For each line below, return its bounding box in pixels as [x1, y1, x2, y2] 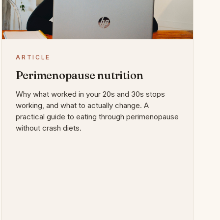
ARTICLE [16, 53, 51, 61]
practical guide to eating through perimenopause [16, 111, 179, 121]
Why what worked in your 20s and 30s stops [16, 89, 165, 99]
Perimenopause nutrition [16, 68, 143, 82]
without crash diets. [16, 123, 82, 133]
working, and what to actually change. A [16, 100, 149, 110]
